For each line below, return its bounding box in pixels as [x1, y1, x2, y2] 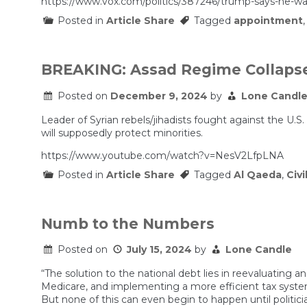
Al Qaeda [234, 168, 282, 181]
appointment [234, 14, 303, 27]
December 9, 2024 [110, 89, 208, 102]
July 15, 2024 [127, 243, 192, 256]
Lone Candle [225, 243, 292, 256]
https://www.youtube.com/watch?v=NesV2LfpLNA [41, 149, 284, 162]
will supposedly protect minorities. [41, 126, 203, 139]
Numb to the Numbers [41, 214, 214, 232]
